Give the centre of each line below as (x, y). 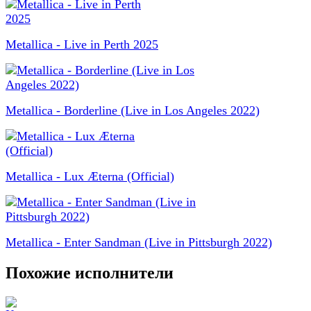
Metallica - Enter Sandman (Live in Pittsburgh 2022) (139, 243)
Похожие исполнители (90, 273)
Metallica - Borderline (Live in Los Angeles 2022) (133, 111)
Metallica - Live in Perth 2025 (82, 45)
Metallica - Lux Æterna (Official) (90, 177)
